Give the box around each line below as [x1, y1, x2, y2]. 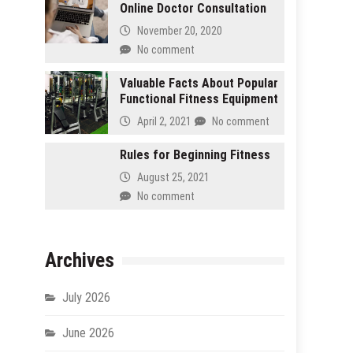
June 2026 [61, 325, 114, 341]
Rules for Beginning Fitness [119, 147, 270, 163]
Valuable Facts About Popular [119, 76, 278, 91]
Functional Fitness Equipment [119, 91, 278, 107]
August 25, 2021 [136, 170, 210, 184]
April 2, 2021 [136, 114, 191, 128]
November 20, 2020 [136, 24, 222, 37]
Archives [44, 249, 114, 273]
